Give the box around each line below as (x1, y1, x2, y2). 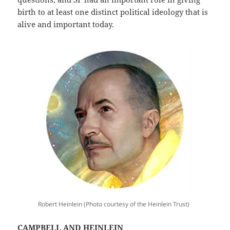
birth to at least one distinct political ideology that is (17, 6, 208, 17)
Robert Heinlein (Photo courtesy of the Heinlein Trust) (38, 199, 189, 208)
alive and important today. (17, 18, 114, 29)
